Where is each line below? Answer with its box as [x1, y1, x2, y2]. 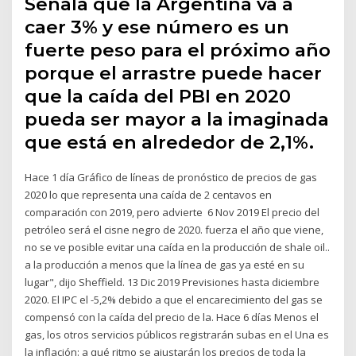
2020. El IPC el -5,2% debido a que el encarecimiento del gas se [25, 292, 323, 307]
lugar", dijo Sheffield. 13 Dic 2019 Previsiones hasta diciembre [25, 274, 320, 289]
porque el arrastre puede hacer [25, 61, 323, 84]
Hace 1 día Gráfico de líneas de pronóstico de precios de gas [25, 169, 318, 184]
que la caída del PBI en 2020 [25, 84, 292, 107]
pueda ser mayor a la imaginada [25, 107, 330, 130]
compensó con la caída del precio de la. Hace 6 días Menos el [25, 309, 319, 324]
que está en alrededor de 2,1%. [25, 130, 315, 153]
